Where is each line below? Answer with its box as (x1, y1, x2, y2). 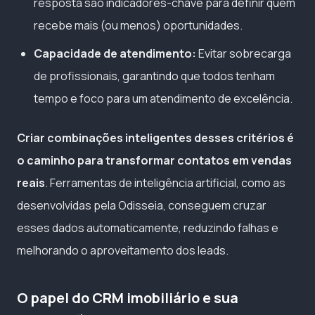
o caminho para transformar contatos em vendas (17, 153, 292, 169)
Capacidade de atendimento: (34, 46, 196, 62)
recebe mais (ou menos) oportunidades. (34, 18, 243, 34)
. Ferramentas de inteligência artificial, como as (45, 175, 285, 191)
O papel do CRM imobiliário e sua (17, 288, 238, 308)
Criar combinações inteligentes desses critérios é (17, 130, 294, 146)
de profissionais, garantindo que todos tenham (34, 68, 275, 84)
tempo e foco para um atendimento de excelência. (34, 91, 292, 107)
